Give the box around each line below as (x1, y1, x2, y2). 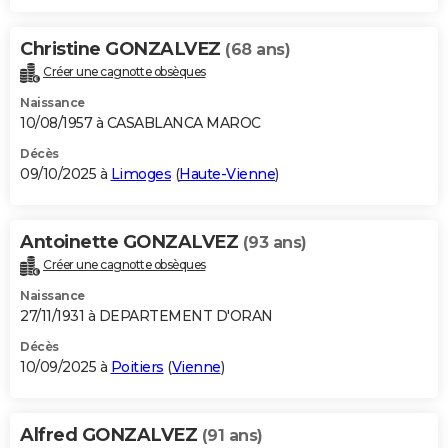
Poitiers (110, 358, 164, 377)
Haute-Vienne (179, 165, 275, 184)
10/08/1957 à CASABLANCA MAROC (20, 114, 261, 133)
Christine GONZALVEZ (20, 38, 225, 61)
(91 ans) (201, 426, 263, 446)
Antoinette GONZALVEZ (20, 231, 243, 254)
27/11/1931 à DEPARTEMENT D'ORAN (20, 307, 273, 326)
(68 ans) (225, 40, 290, 60)
